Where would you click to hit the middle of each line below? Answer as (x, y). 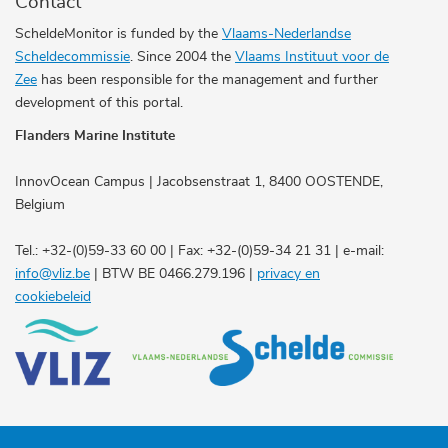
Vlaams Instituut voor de (312, 56)
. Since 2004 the (182, 56)
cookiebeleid (53, 296)
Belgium (40, 204)
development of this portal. (99, 102)
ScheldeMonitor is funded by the (118, 33)
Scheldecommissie (72, 56)
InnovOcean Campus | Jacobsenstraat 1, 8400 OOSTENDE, (199, 181)
